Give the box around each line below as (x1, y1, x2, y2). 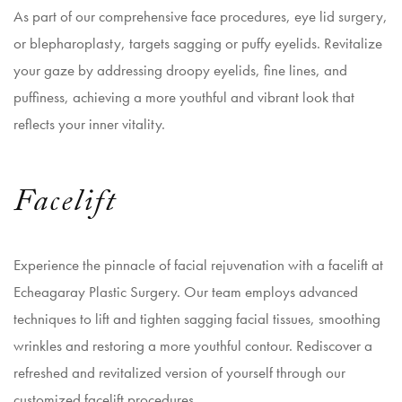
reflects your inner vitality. (13, 114, 165, 134)
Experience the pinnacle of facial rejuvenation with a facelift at (13, 255, 383, 275)
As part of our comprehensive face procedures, (13, 6, 294, 26)
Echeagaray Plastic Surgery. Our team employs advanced (13, 282, 358, 301)
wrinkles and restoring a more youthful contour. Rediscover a (13, 336, 372, 355)
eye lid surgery (294, 6, 383, 26)
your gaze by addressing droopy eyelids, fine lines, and (13, 60, 347, 80)
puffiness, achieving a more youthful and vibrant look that (13, 87, 354, 107)
